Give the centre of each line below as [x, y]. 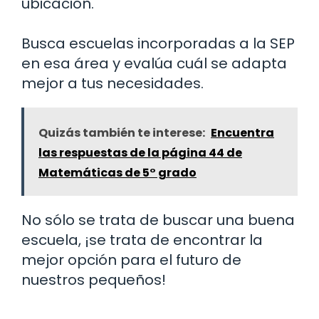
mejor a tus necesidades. [113, 83]
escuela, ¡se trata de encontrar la [142, 240]
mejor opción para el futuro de [131, 260]
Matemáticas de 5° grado [117, 172]
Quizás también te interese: [122, 132]
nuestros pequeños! [94, 279]
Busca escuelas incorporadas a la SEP [158, 43]
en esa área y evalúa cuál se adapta [154, 63]
